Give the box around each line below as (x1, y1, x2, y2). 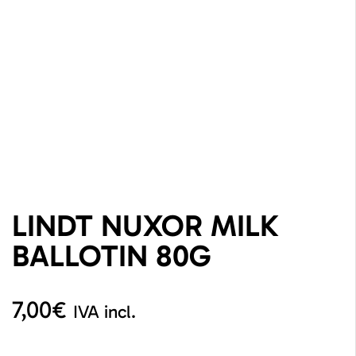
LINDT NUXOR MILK (12, 207, 279, 245)
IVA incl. (73, 301, 136, 323)
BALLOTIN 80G (12, 238, 211, 275)
